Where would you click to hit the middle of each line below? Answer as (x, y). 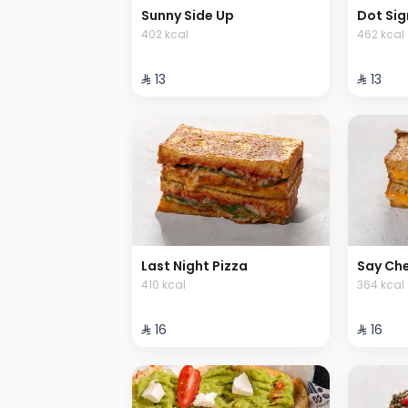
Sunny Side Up (188, 15)
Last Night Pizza (194, 266)
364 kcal (380, 285)
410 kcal (163, 285)
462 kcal (380, 34)
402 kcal (165, 34)
